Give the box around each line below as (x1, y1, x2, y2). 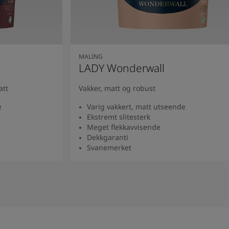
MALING (78, 52, 103, 61)
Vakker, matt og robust (78, 83, 155, 93)
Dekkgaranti (86, 132, 128, 142)
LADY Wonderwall (78, 60, 165, 75)
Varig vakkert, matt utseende (86, 101, 186, 111)
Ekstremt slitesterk (86, 111, 150, 122)
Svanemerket (86, 142, 131, 152)
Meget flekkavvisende (86, 122, 161, 132)
